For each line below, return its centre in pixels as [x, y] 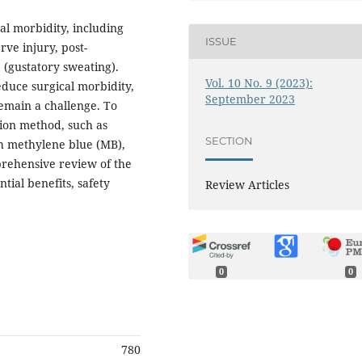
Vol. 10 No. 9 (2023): [259, 82]
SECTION [229, 141]
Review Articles [248, 184]
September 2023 [250, 99]
